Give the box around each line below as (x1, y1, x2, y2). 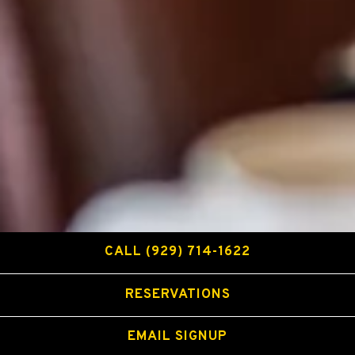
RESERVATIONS (124, 285, 231, 303)
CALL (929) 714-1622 (105, 243, 250, 261)
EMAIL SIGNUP (128, 328, 227, 346)
